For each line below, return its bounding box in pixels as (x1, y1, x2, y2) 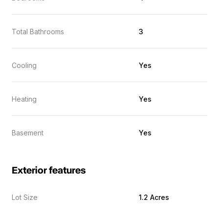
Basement (12, 129, 44, 137)
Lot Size (12, 193, 38, 201)
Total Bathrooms (12, 27, 64, 36)
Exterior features (12, 166, 86, 175)
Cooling (12, 61, 37, 69)
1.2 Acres (139, 193, 169, 201)
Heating (12, 95, 37, 103)
